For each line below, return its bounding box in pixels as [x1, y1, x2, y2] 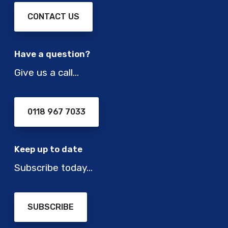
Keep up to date [14, 144, 82, 155]
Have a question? [14, 49, 90, 60]
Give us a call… [14, 67, 79, 79]
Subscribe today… [14, 162, 93, 174]
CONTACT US [27, 12, 79, 22]
